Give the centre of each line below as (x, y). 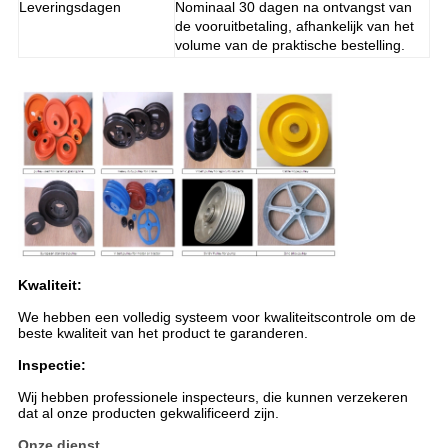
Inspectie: (51, 364)
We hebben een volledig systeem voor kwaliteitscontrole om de (216, 316)
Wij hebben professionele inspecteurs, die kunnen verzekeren (212, 396)
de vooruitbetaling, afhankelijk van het (294, 26)
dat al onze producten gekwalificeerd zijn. (148, 412)
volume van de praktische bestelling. (289, 45)
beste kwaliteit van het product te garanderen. (162, 332)
